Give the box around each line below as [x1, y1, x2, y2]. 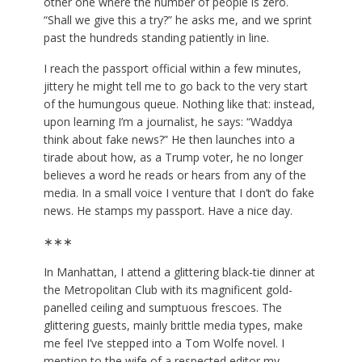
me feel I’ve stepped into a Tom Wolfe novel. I [43, 335, 284, 351]
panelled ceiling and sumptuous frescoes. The [43, 300, 282, 316]
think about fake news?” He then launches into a [43, 132, 295, 148]
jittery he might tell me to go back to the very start [43, 78, 308, 95]
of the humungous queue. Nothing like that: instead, [43, 96, 315, 112]
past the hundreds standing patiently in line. [43, 30, 269, 46]
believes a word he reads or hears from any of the [43, 167, 306, 183]
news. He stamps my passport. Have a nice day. [43, 203, 293, 219]
